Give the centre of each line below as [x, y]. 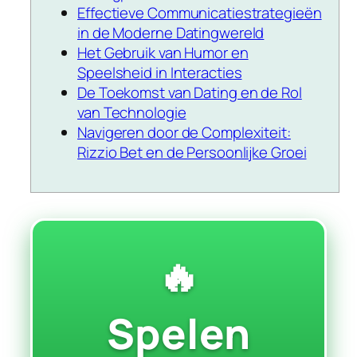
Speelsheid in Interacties [160, 73]
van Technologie [132, 113]
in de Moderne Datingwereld [171, 33]
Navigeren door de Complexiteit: [184, 133]
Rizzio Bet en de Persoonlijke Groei [192, 153]
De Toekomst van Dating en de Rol [190, 93]
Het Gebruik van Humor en [163, 53]
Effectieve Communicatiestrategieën [200, 13]
